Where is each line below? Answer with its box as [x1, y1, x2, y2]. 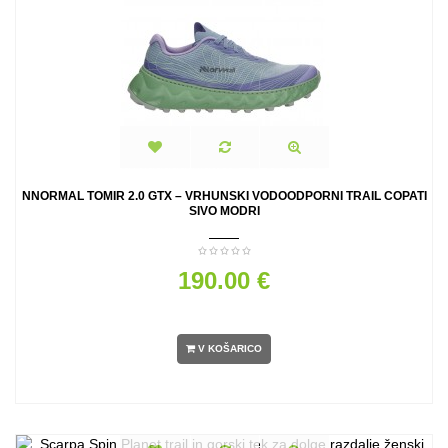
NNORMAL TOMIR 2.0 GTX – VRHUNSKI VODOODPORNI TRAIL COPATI [21, 189, 427, 203]
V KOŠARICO [198, 343, 262, 355]
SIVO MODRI [188, 204, 260, 218]
